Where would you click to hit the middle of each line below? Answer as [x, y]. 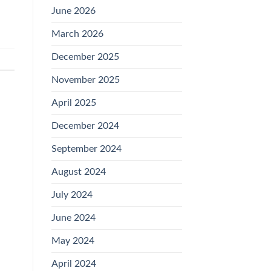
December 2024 [85, 126]
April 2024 [73, 264]
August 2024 [78, 172]
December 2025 [85, 57]
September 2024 [86, 149]
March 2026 [77, 34]
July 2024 [72, 195]
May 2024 [73, 241]
